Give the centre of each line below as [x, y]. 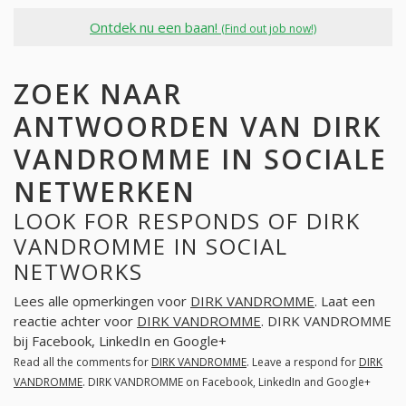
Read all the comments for [82, 362]
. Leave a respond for [303, 362]
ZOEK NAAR [98, 93]
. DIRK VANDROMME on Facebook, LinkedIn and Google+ [227, 382]
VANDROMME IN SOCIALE [200, 159]
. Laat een [345, 301]
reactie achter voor [75, 321]
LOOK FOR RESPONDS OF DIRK [187, 220]
